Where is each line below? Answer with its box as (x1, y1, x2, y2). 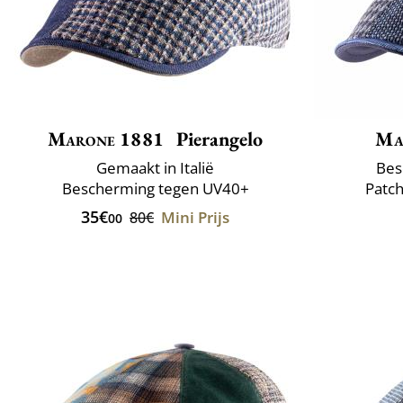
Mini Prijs (161, 206, 229, 228)
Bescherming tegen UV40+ (61, 177, 249, 199)
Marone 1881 (47, 125, 165, 152)
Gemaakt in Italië (96, 157, 214, 178)
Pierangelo (172, 125, 264, 152)
